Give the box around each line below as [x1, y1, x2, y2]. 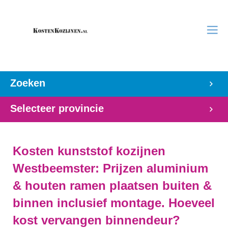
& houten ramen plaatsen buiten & [13, 179, 212, 192]
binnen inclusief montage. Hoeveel [13, 196, 215, 210]
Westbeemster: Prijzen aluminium [13, 161, 208, 175]
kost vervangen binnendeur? [13, 213, 180, 227]
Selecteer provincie [10, 103, 104, 114]
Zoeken [10, 77, 45, 89]
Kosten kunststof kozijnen [13, 144, 165, 158]
